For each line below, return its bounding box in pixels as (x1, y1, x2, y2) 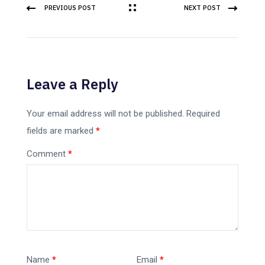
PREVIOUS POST (44, 4, 96, 12)
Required (186, 108, 220, 119)
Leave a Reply (27, 75, 118, 93)
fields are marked (27, 125, 96, 136)
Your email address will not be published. (27, 108, 184, 119)
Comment (27, 148, 68, 159)
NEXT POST (184, 4, 221, 12)
